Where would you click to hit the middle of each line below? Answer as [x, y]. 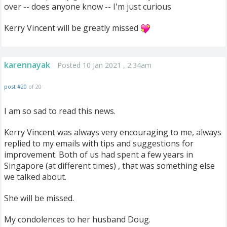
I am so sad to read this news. [60, 111]
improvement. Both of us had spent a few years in [99, 154]
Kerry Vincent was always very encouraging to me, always [113, 132]
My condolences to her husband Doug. [77, 219]
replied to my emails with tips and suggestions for [99, 143]
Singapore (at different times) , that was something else [109, 165]
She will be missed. [39, 198]
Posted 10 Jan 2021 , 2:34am [104, 65]
